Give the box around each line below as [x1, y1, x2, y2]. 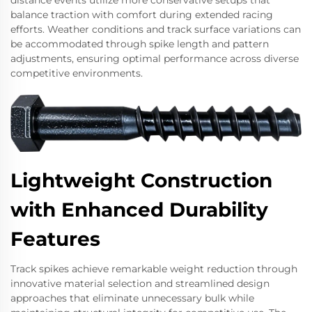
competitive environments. [10, 66, 143, 79]
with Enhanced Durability [10, 197, 268, 221]
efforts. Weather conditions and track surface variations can [10, 22, 301, 36]
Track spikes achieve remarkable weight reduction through [10, 262, 297, 275]
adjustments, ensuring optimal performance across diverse [10, 52, 299, 65]
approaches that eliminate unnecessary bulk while [10, 291, 254, 304]
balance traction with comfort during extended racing [10, 8, 273, 21]
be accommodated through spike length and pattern [10, 37, 269, 50]
